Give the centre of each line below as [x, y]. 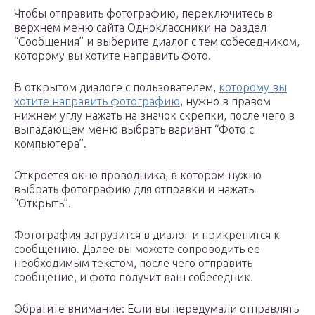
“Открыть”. [43, 204]
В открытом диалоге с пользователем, [116, 88]
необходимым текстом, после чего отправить [133, 263]
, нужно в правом [225, 102]
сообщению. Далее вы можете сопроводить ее [137, 249]
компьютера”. [50, 144]
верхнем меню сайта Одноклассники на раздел [140, 28]
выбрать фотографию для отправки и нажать [134, 189]
